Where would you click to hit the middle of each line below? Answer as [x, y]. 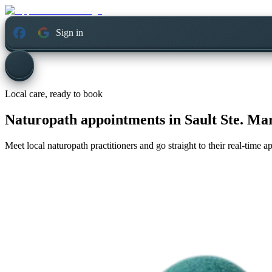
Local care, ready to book [54, 94]
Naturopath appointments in [93, 120]
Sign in [70, 33]
